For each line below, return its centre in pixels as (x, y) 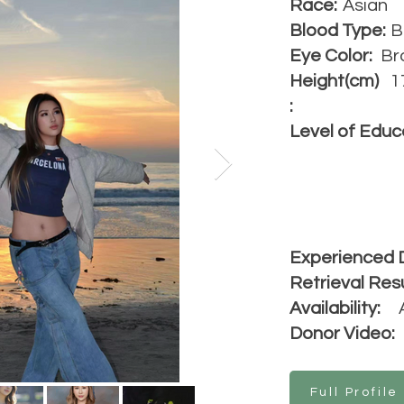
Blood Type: (338, 31)
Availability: (335, 308)
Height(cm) (334, 81)
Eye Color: (335, 56)
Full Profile (354, 392)
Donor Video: (342, 334)
